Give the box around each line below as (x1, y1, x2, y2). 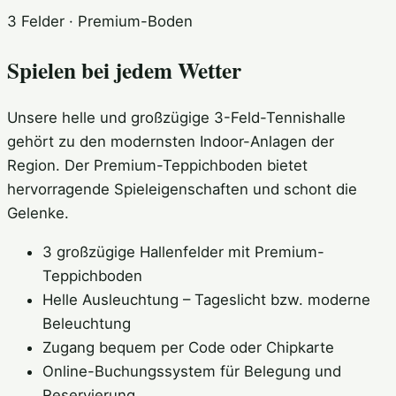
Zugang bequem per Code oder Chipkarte (42, 339, 334, 357)
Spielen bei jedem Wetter (7, 53, 241, 87)
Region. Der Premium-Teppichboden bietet (7, 156, 308, 175)
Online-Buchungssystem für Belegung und (42, 362, 341, 381)
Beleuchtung (42, 315, 131, 333)
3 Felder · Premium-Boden (7, 11, 193, 30)
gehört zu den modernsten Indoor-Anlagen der (7, 133, 334, 151)
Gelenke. (7, 204, 69, 223)
